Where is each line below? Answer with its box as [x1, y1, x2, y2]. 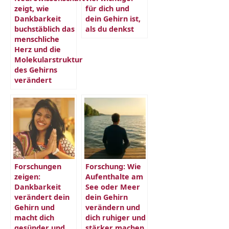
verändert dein [14, 192, 70, 202]
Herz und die [14, 44, 61, 54]
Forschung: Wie [85, 161, 141, 171]
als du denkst [85, 24, 134, 34]
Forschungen [14, 161, 61, 171]
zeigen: [14, 171, 40, 181]
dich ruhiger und [85, 212, 146, 222]
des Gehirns [14, 64, 57, 75]
